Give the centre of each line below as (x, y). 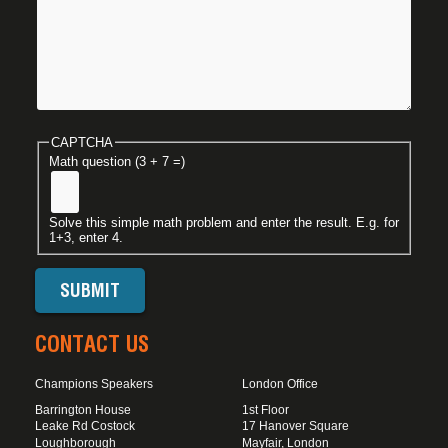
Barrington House (83, 410)
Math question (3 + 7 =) (116, 162)
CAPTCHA (81, 142)
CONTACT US (92, 343)
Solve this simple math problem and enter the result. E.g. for (223, 223)
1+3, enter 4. (85, 238)
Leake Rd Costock (85, 426)
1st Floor (265, 410)
